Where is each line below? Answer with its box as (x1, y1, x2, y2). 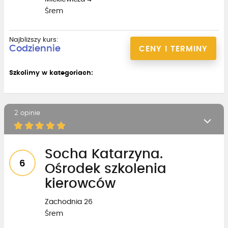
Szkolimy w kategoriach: (9, 69, 93, 76)
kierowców (45, 177, 116, 190)
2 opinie (14, 109, 40, 117)
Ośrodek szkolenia (45, 162, 166, 176)
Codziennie (9, 44, 61, 53)
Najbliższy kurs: (9, 36, 59, 43)
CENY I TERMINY (139, 45, 208, 53)
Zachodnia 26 (45, 198, 93, 206)
